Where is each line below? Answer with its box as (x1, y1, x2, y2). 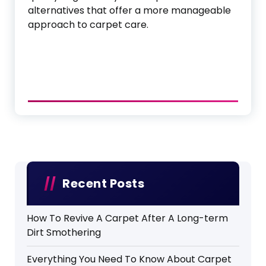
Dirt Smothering (27, 226, 101, 239)
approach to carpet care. (28, 18, 148, 31)
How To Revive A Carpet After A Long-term (27, 211, 228, 225)
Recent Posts (62, 175, 144, 192)
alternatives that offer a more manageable (28, 4, 231, 17)
